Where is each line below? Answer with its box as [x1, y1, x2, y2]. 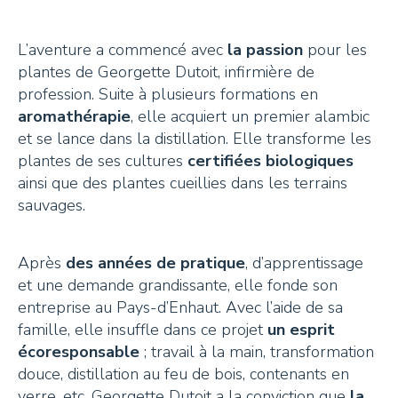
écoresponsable [18, 340, 139, 362]
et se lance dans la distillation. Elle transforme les [18, 127, 371, 149]
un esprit [267, 318, 335, 340]
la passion [227, 38, 303, 60]
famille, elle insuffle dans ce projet [18, 318, 267, 340]
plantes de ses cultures [18, 149, 187, 171]
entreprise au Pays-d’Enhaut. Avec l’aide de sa [18, 296, 343, 318]
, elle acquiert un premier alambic [131, 105, 370, 127]
